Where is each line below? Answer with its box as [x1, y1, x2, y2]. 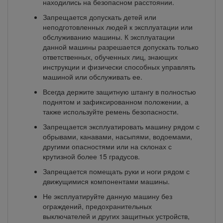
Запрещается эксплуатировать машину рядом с [43, 121, 200, 131]
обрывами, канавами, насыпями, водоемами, [43, 131, 192, 141]
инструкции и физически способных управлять [43, 62, 195, 72]
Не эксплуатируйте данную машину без [43, 191, 172, 201]
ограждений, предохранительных [43, 201, 152, 211]
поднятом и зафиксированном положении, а [43, 97, 189, 107]
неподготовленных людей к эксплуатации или [43, 22, 193, 32]
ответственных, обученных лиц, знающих [43, 52, 178, 62]
